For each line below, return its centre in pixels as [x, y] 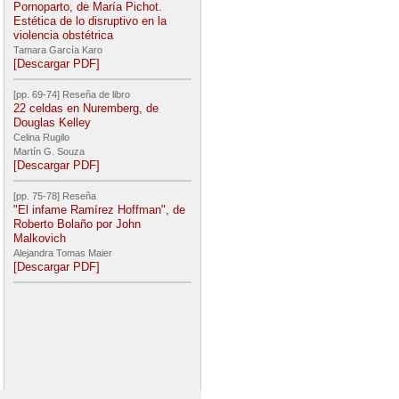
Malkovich [40, 238]
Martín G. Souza [50, 151]
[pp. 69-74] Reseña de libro [72, 94]
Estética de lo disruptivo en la [90, 21]
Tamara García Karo [59, 50]
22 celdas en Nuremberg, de [86, 108]
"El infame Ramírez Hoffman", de [99, 210]
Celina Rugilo [43, 137]
